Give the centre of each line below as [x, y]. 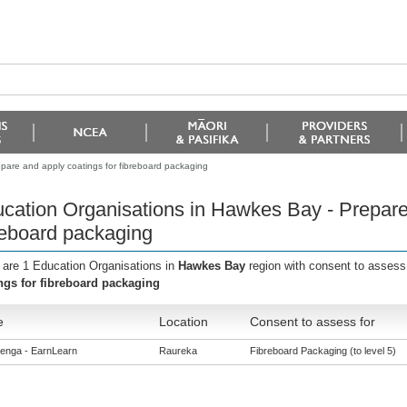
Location [183, 322]
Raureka [178, 351]
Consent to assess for [312, 322]
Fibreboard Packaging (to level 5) [323, 351]
